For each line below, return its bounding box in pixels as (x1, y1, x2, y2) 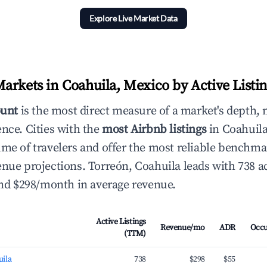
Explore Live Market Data (89, 13, 178, 23)
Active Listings (96, 216, 146, 227)
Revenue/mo (160, 222, 205, 233)
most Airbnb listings (102, 122, 207, 137)
